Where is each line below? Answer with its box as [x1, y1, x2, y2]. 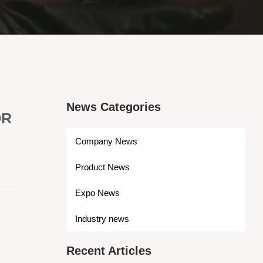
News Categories [66, 100, 161, 114]
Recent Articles [66, 244, 151, 258]
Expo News [75, 187, 120, 198]
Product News [75, 161, 130, 172]
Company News [75, 136, 137, 146]
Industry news [75, 213, 129, 224]
